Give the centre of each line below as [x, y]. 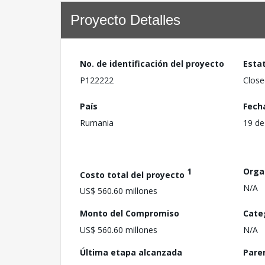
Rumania [97, 122]
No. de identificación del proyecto [152, 64]
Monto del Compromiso [130, 214]
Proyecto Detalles [125, 20]
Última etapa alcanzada [131, 253]
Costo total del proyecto [133, 174]
